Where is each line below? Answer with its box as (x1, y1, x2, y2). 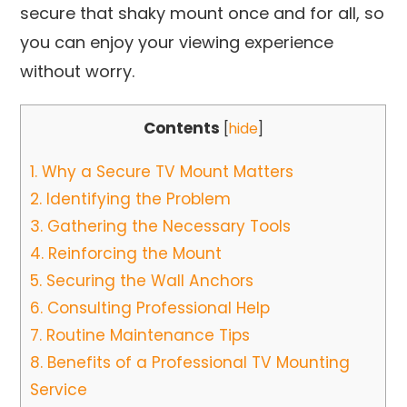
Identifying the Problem (42, 187, 232, 210)
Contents (143, 117, 220, 140)
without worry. (20, 60, 135, 84)
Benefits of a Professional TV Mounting (43, 351, 351, 373)
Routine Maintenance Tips (42, 323, 251, 346)
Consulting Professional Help (43, 296, 271, 319)
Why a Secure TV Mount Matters (37, 160, 294, 183)
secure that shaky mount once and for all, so (20, 2, 385, 25)
